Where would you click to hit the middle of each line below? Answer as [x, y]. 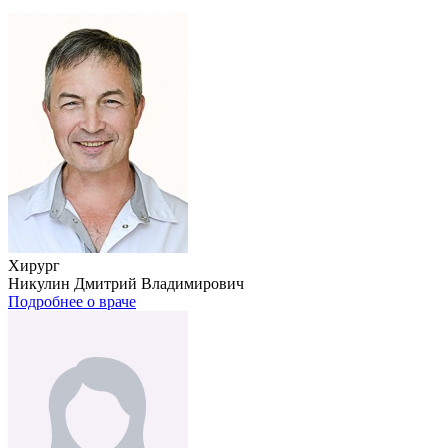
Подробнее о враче [72, 301]
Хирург [34, 265]
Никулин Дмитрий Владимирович [126, 283]
